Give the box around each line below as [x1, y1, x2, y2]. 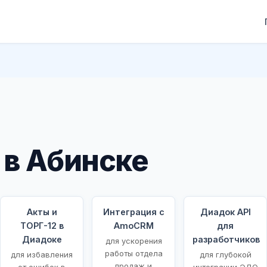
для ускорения [105, 235, 162, 246]
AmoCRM [113, 220, 154, 231]
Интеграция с [103, 206, 164, 217]
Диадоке [21, 234, 62, 244]
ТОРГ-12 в [20, 220, 64, 231]
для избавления [11, 249, 73, 259]
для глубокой [199, 249, 252, 259]
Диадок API [200, 206, 251, 217]
